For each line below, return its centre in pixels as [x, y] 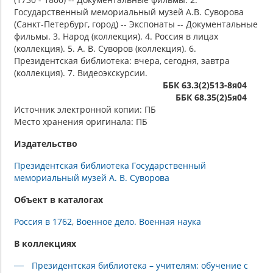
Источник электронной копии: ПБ [85, 110]
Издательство [46, 144]
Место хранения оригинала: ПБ [81, 122]
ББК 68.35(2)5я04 [211, 97]
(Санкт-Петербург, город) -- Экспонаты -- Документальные [136, 24]
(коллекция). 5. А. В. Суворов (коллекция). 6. [105, 49]
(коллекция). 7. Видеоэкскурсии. [81, 73]
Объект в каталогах [58, 200]
